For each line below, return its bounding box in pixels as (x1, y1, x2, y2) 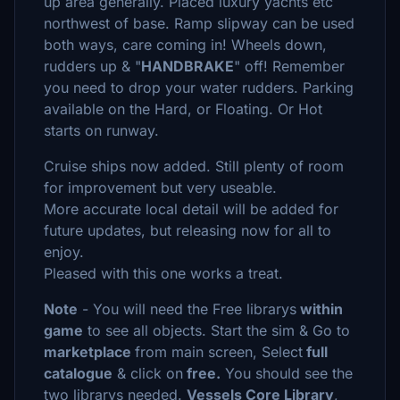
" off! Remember (234, 57, 345, 75)
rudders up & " (44, 57, 141, 75)
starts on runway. (44, 121, 159, 139)
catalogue (44, 364, 112, 382)
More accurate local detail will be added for (44, 200, 338, 218)
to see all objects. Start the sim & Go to (83, 321, 350, 339)
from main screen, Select (135, 343, 303, 361)
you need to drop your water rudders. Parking (44, 79, 354, 96)
